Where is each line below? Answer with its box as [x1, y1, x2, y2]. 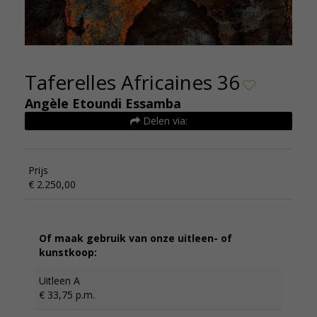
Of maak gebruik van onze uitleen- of [39, 231, 232, 245]
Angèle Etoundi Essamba [25, 94, 181, 112]
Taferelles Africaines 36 [25, 68, 240, 96]
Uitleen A [39, 273, 80, 287]
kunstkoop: [39, 245, 97, 259]
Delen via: [139, 113, 188, 127]
